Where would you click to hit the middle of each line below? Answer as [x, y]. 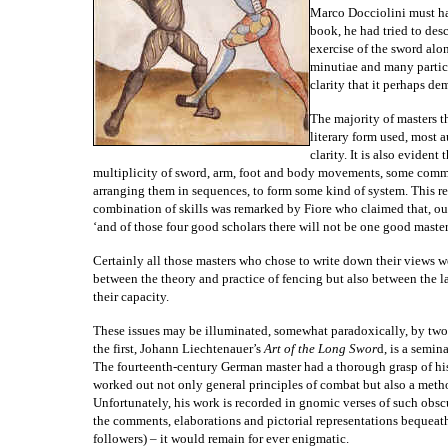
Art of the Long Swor [320, 348]
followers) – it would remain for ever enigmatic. [221, 438]
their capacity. [131, 296]
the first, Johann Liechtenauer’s [178, 348]
